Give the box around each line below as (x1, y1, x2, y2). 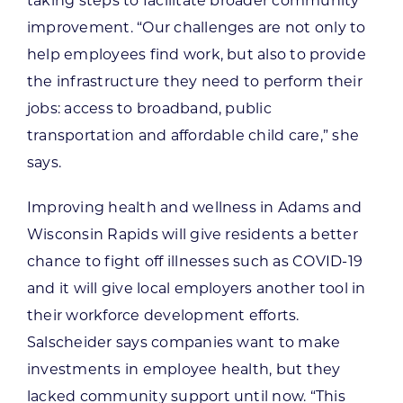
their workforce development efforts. (26, 309, 300, 324)
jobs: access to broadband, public (26, 102, 272, 117)
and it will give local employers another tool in (26, 282, 366, 297)
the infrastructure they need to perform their (26, 75, 363, 90)
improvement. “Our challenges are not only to (26, 21, 366, 36)
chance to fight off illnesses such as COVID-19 (26, 255, 363, 270)
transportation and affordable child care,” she (26, 129, 360, 144)
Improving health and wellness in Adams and (26, 201, 363, 216)
